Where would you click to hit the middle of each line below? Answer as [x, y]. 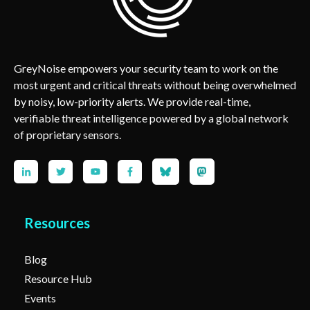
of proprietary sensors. [67, 134]
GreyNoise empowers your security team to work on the [146, 68]
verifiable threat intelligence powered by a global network [151, 118]
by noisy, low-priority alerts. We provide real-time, [132, 101]
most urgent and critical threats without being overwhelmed [155, 84]
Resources [57, 222]
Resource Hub [58, 278]
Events [40, 298]
